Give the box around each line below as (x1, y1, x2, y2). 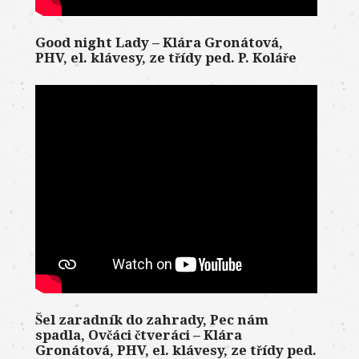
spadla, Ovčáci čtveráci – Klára (34, 326, 242, 343)
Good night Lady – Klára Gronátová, (34, 34, 283, 50)
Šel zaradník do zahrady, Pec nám (34, 311, 268, 328)
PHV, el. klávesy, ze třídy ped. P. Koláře (34, 49, 296, 66)
